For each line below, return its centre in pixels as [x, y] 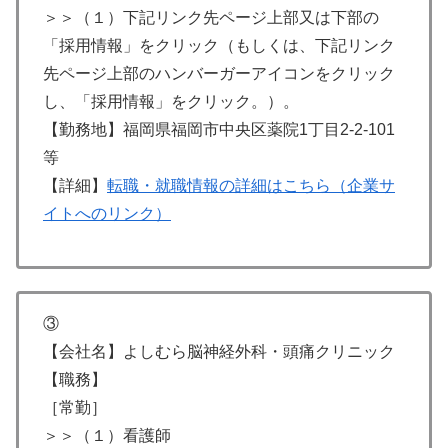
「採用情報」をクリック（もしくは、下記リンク [219, 45]
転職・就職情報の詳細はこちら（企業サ [251, 185]
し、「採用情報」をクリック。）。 [171, 101]
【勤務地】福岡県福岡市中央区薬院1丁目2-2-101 [219, 129]
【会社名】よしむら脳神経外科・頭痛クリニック [219, 352]
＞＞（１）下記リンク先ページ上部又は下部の [211, 17]
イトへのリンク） [107, 213]
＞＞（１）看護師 [107, 436]
